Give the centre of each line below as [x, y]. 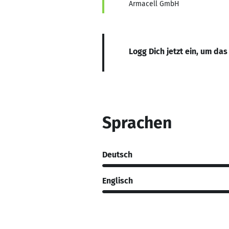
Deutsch [117, 154]
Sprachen [137, 123]
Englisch [118, 180]
